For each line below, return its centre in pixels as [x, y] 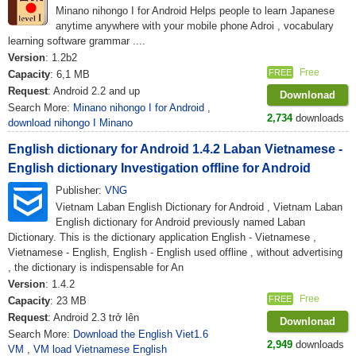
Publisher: [80, 190]
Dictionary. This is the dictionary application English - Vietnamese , [162, 237]
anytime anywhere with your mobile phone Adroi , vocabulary [195, 26]
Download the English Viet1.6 [141, 334]
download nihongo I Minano [70, 123]
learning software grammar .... [77, 41]
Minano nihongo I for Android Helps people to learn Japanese [195, 11]
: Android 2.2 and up [94, 91]
